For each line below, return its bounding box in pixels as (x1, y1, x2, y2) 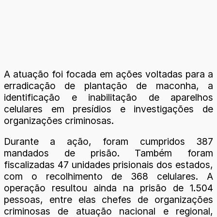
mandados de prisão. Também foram (4, 147, 213, 159)
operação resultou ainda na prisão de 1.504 (4, 182, 213, 194)
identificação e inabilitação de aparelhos (4, 92, 213, 103)
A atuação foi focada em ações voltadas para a (4, 68, 213, 80)
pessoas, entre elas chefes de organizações (4, 194, 213, 206)
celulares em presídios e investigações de (4, 103, 213, 115)
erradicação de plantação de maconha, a (4, 80, 213, 92)
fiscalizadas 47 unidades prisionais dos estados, (4, 159, 213, 171)
